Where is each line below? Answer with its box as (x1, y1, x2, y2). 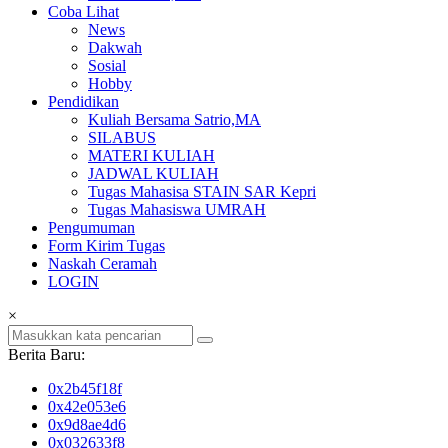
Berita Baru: (8, 346, 85, 364)
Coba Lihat (48, 3, 119, 21)
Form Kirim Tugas (48, 237, 165, 255)
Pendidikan (48, 93, 119, 111)
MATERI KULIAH (88, 147, 215, 165)
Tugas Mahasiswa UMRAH (88, 201, 266, 219)
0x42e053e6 (48, 398, 126, 416)
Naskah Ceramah (48, 255, 157, 273)
